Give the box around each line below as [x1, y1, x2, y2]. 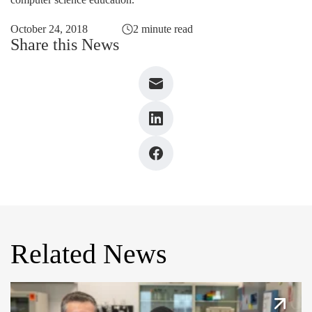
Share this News [10, 36, 119, 54]
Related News [10, 238, 167, 270]
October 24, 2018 [10, 23, 88, 36]
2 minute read [132, 23, 193, 36]
